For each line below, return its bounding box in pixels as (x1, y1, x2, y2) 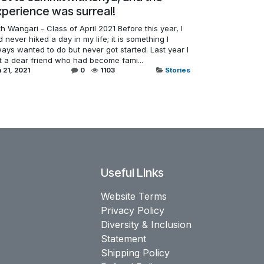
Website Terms (101, 190, 167, 202)
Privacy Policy (101, 204, 164, 216)
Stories (165, 65, 190, 74)
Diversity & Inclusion (101, 218, 192, 230)
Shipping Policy (101, 246, 170, 259)
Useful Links (101, 165, 164, 180)
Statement (101, 232, 146, 245)
